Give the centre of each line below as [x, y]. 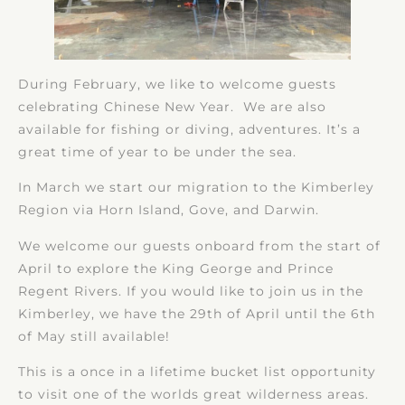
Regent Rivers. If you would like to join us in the [191, 291]
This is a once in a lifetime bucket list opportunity [197, 371]
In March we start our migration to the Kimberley [196, 188]
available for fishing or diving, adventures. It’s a [189, 129]
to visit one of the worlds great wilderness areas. [196, 394]
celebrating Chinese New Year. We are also [172, 106]
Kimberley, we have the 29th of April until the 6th [197, 313]
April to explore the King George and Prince [176, 268]
